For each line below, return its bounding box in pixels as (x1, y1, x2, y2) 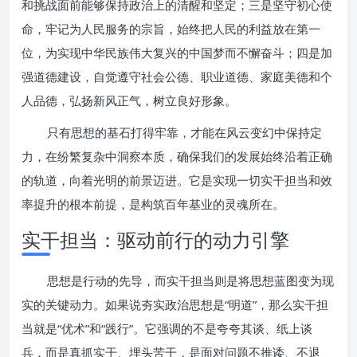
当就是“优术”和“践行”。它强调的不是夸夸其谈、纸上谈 (22, 320, 312, 336)
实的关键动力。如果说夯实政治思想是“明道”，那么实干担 (22, 296, 328, 312)
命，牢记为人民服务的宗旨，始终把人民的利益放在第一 (22, 21, 320, 37)
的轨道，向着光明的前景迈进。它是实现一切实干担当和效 (22, 172, 332, 188)
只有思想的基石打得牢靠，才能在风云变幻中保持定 (47, 124, 322, 140)
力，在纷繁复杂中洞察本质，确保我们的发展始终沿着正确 (22, 148, 332, 164)
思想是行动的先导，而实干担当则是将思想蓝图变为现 (47, 273, 334, 288)
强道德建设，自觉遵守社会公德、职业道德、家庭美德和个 (22, 69, 332, 84)
